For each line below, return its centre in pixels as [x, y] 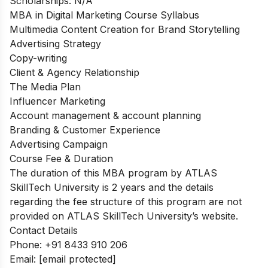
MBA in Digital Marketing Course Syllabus [104, 15]
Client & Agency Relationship [74, 72]
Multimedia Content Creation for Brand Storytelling [125, 29]
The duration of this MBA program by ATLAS [113, 173]
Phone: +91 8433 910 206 [68, 244]
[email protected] [77, 259]
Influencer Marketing [57, 101]
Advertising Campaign [59, 144]
